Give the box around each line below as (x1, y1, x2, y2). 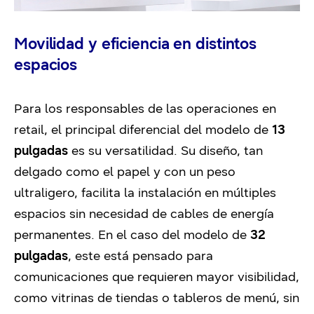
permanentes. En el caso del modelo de (14, 226, 250, 243)
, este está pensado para (68, 247, 213, 264)
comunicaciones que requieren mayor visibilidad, (14, 268, 299, 285)
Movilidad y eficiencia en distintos (14, 34, 257, 53)
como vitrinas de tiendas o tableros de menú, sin (14, 289, 299, 306)
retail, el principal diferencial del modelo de (14, 121, 272, 137)
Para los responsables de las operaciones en (14, 100, 276, 116)
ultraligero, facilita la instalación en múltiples (14, 184, 276, 200)
